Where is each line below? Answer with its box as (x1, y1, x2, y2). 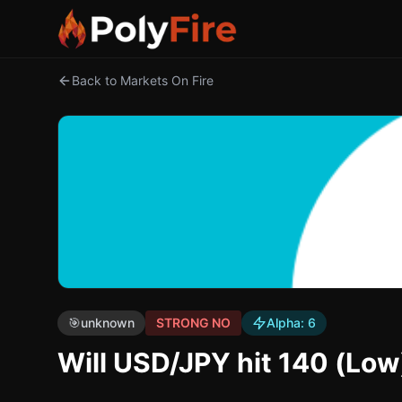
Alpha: (267, 315, 308, 330)
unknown (81, 315, 135, 330)
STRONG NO (156, 315, 231, 330)
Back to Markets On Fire (72, 73, 214, 88)
